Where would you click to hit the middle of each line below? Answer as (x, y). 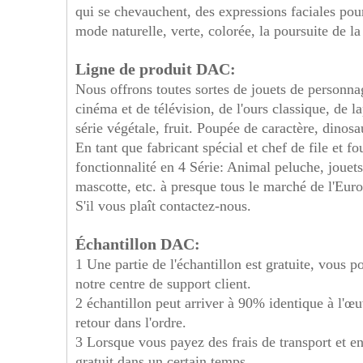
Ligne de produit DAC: (156, 69)
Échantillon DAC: (138, 244)
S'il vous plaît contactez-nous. (163, 206)
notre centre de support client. (163, 284)
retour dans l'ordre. (131, 322)
